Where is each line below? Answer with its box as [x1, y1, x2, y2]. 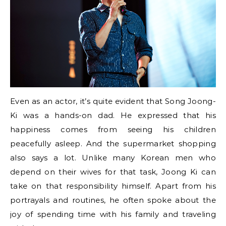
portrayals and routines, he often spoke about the [10, 195, 216, 205]
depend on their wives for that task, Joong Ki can [10, 167, 216, 177]
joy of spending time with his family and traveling [10, 209, 216, 219]
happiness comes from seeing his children [10, 125, 216, 135]
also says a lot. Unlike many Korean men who [10, 153, 216, 163]
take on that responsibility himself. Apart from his [10, 181, 216, 191]
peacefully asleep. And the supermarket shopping [10, 139, 216, 149]
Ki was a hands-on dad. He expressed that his [10, 110, 216, 121]
